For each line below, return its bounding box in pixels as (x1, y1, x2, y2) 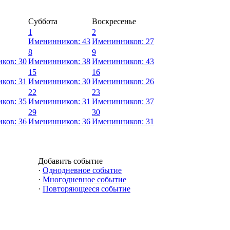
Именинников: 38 (28, 57, 90, 66)
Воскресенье (92, 17, 136, 26)
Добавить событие (38, 157, 103, 165)
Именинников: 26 (92, 77, 154, 86)
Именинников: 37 (92, 97, 154, 106)
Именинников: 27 (92, 37, 154, 46)
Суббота (28, 17, 57, 26)
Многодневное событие (43, 175, 126, 184)
